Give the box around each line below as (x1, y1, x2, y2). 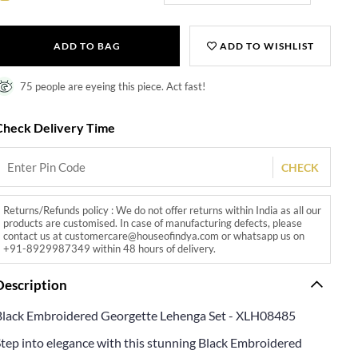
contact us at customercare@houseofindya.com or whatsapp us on (3, 229, 305, 242)
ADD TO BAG (53, 39, 121, 52)
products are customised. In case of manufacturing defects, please (3, 216, 303, 229)
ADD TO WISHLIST (217, 39, 314, 52)
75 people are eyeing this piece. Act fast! (20, 79, 206, 93)
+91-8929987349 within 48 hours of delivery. (3, 241, 217, 255)
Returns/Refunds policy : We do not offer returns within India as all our (3, 203, 322, 217)
